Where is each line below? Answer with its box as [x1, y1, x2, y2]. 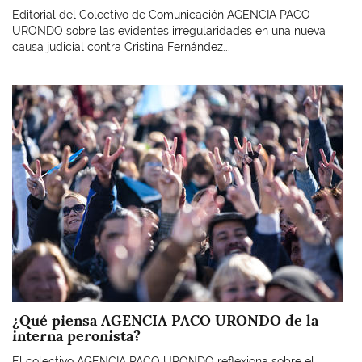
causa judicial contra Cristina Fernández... [12, 40, 230, 53]
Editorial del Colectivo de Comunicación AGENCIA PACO [12, 7, 310, 21]
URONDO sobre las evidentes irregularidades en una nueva [12, 23, 326, 37]
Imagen [11, 86, 51, 99]
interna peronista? [12, 326, 145, 345]
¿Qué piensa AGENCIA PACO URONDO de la [12, 310, 318, 330]
